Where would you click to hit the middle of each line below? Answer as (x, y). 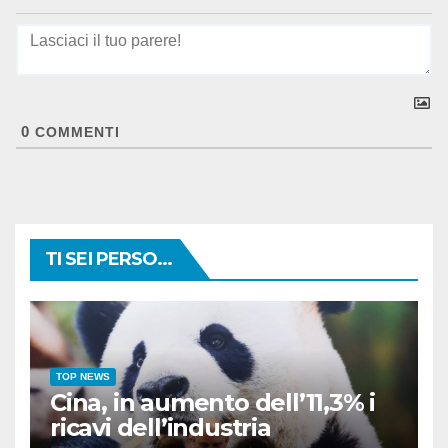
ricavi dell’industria (160, 428)
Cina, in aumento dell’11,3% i (213, 403)
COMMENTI (75, 132)
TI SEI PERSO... (109, 259)
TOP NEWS (83, 377)
